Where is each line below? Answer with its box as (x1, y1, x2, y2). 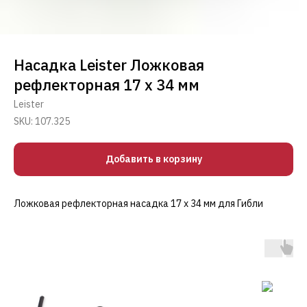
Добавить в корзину (105, 153, 202, 166)
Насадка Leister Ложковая (14, 55, 204, 75)
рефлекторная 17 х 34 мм (14, 75, 199, 95)
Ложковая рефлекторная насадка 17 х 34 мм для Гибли (14, 197, 263, 210)
